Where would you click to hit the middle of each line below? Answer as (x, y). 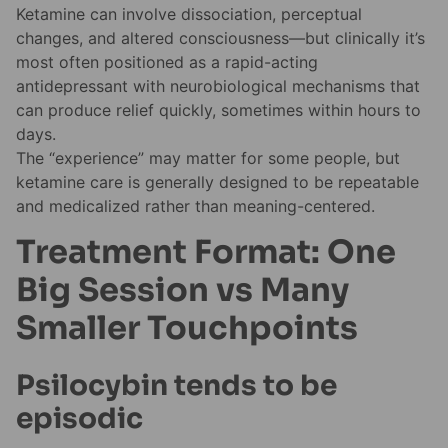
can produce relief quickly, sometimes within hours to (218, 110)
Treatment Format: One (206, 251)
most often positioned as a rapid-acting (167, 62)
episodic (79, 419)
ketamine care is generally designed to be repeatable (217, 182)
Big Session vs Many (182, 289)
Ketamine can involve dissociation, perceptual (189, 14)
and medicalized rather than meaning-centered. (195, 206)
